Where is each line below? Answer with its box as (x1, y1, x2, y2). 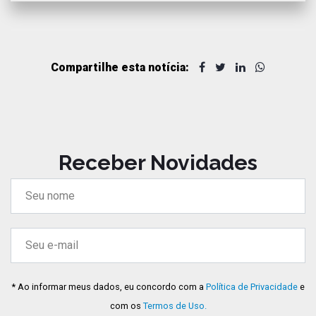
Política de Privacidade (205, 281, 298, 292)
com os (109, 300, 143, 311)
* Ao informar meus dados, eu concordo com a (11, 281, 206, 292)
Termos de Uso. (142, 300, 207, 311)
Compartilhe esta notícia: (51, 60, 192, 74)
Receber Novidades (59, 150, 257, 175)
